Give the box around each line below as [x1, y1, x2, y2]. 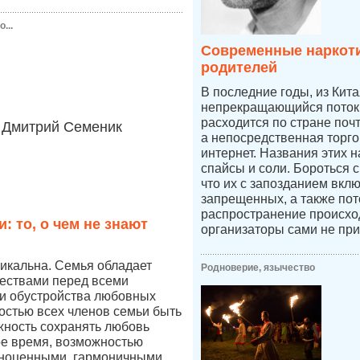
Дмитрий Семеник [2, 119, 122, 135]
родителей [201, 59, 277, 76]
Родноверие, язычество [201, 262, 315, 273]
